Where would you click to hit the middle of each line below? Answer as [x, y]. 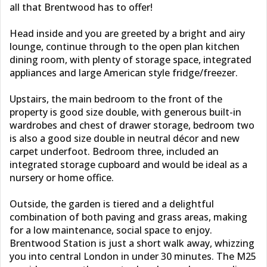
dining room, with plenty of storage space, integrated [131, 60]
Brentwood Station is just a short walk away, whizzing [132, 243]
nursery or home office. [62, 178]
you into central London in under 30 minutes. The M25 [133, 256]
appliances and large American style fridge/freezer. [124, 73]
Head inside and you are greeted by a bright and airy [127, 33]
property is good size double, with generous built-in [125, 112]
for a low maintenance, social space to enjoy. [111, 230]
